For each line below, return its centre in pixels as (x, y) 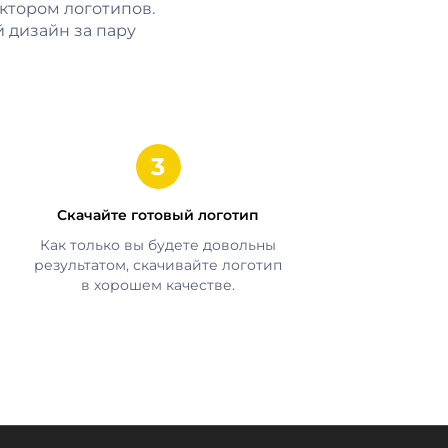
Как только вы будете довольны (158, 244)
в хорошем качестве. (158, 284)
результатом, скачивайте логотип (158, 264)
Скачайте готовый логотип (158, 214)
